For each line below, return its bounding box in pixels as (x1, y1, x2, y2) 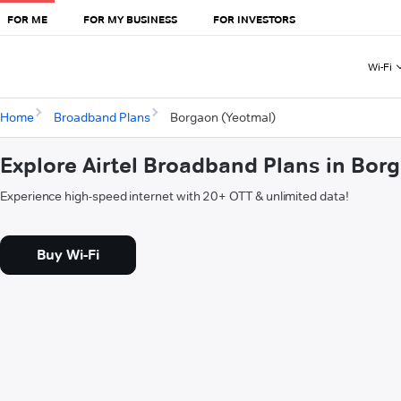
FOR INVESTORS (213, 12, 295, 26)
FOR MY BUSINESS (83, 12, 177, 26)
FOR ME (7, 12, 47, 26)
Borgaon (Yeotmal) (169, 109, 276, 126)
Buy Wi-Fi (37, 246, 99, 264)
